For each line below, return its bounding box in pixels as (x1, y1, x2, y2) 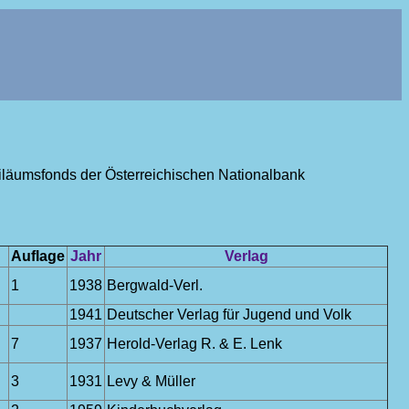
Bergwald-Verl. (107, 278, 203, 293)
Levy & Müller (107, 373, 195, 389)
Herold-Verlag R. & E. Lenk (107, 336, 282, 351)
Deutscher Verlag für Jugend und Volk (107, 307, 351, 322)
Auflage (11, 248, 65, 264)
